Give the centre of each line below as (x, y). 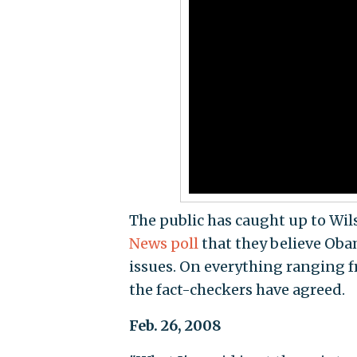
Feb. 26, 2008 (175, 326)
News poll (163, 244)
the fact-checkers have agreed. (237, 290)
